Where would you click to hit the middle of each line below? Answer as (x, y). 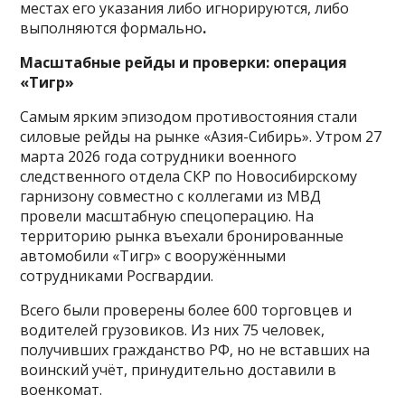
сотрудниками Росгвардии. (117, 275)
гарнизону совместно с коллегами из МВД (171, 196)
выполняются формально (112, 28)
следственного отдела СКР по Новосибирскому (189, 176)
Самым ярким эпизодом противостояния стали (189, 116)
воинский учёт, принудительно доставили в (179, 369)
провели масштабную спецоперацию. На (167, 216)
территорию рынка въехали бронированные (182, 235)
